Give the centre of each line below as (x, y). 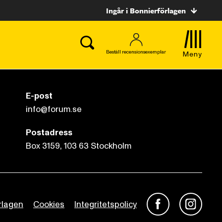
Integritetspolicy (106, 204)
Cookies (49, 204)
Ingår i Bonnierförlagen (146, 10)
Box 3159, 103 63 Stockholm (79, 146)
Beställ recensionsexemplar (136, 52)
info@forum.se (54, 109)
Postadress (49, 133)
